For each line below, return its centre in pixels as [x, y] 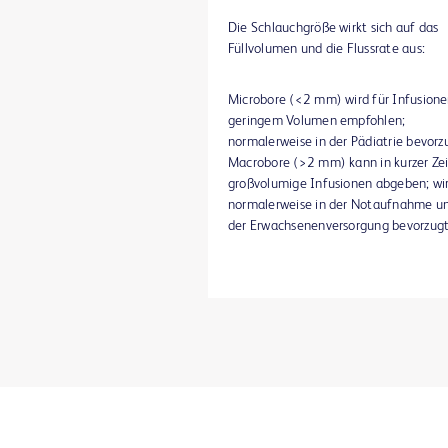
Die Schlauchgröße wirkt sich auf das [333, 27]
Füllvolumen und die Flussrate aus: [326, 48]
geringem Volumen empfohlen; [317, 120]
